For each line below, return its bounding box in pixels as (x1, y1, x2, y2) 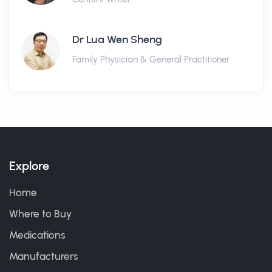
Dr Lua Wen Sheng (72, 33, 162, 46)
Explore (9, 158, 49, 173)
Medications (9, 229, 66, 241)
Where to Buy (9, 208, 72, 220)
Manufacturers (9, 250, 78, 262)
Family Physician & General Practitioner (72, 54, 230, 65)
